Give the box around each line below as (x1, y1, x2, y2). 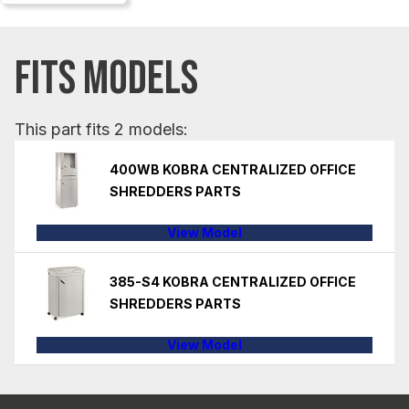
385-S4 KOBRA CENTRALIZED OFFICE (110, 273, 356, 289)
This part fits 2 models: (15, 119, 188, 139)
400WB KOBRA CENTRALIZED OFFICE (110, 161, 356, 177)
